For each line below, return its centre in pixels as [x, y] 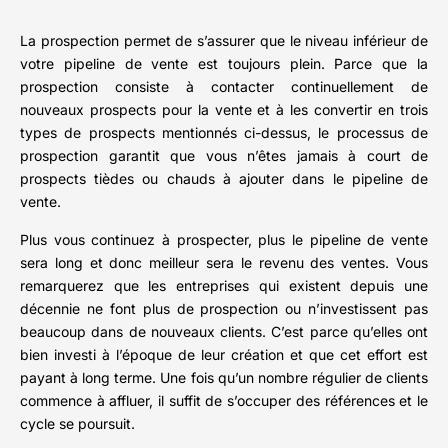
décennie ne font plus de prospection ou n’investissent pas [224, 309]
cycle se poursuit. [77, 424]
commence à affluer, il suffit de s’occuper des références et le [224, 401]
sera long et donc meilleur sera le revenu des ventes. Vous [224, 263]
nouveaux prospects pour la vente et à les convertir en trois [224, 110]
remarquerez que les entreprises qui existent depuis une [224, 286]
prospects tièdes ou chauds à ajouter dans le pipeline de [224, 179]
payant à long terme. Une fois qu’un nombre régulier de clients [224, 378]
